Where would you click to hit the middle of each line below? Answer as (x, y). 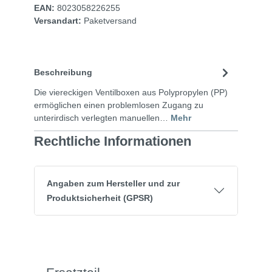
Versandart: (58, 20)
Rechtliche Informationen (113, 141)
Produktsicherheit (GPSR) (100, 198)
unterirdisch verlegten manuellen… (102, 117)
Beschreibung (63, 73)
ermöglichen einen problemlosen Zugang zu (119, 105)
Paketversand (110, 20)
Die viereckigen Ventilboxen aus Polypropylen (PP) (131, 92)
